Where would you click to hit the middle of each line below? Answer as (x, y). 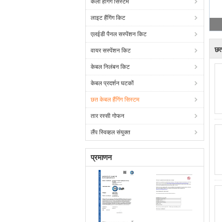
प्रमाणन (101, 157)
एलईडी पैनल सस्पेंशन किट (119, 34)
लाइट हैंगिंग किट (108, 18)
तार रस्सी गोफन (108, 116)
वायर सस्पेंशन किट (111, 51)
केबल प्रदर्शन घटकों (112, 83)
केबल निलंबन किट (110, 67)
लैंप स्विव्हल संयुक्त (111, 132)
